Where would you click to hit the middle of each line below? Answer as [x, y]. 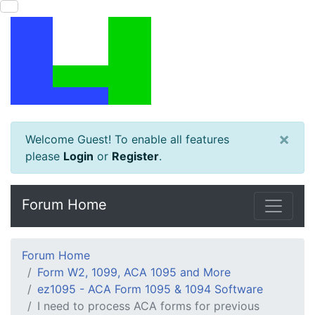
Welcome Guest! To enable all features [127, 139]
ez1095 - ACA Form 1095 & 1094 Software [150, 289]
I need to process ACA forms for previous [148, 306]
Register [135, 156]
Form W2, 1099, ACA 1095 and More [134, 272]
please [44, 156]
